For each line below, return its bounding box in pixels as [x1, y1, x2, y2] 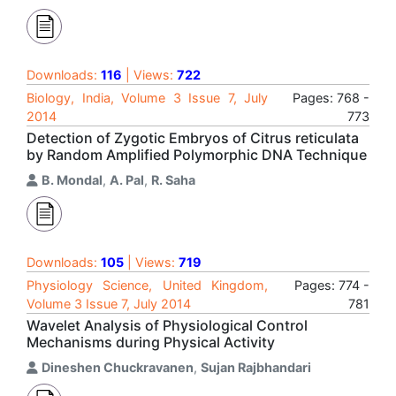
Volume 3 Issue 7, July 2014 [27, 296, 191, 311]
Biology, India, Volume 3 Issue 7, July [27, 90, 268, 105]
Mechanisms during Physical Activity [27, 333, 275, 351]
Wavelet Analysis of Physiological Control [27, 316, 308, 334]
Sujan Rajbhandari [201, 360, 311, 375]
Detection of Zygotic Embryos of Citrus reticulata [27, 129, 359, 147]
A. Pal [110, 172, 144, 187]
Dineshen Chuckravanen [42, 360, 194, 375]
